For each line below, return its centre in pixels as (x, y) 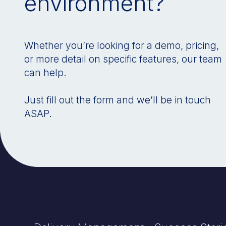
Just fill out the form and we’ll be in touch (118, 100)
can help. (45, 73)
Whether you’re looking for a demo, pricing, (122, 46)
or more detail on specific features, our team (123, 59)
